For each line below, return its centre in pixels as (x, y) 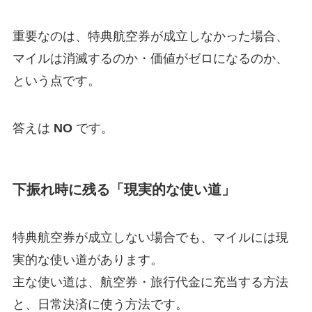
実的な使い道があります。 (87, 260)
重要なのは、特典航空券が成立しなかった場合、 (150, 37)
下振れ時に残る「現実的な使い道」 (124, 189)
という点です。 (56, 81)
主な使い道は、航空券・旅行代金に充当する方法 (150, 282)
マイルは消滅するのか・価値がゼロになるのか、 (150, 59)
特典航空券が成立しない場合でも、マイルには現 (150, 238)
